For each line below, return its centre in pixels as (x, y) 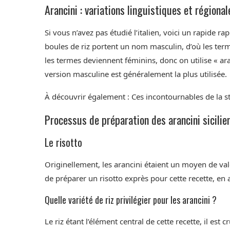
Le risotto (63, 142)
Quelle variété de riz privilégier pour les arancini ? (131, 200)
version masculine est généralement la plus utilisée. (136, 74)
